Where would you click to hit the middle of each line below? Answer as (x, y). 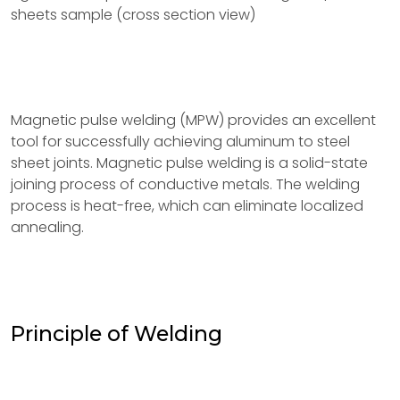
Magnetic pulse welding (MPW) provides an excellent (193, 120)
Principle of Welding (117, 334)
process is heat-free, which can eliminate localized (187, 206)
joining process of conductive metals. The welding (185, 184)
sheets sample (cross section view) (133, 15)
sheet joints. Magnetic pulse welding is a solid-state (189, 163)
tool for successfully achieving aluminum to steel (180, 142)
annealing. (47, 227)
